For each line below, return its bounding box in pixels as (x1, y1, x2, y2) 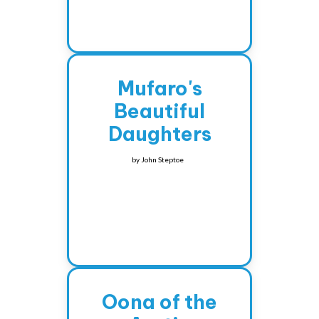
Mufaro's (117, 76, 202, 101)
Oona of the (102, 290, 217, 315)
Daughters (108, 122, 211, 147)
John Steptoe (140, 155, 184, 164)
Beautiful (114, 99, 205, 124)
